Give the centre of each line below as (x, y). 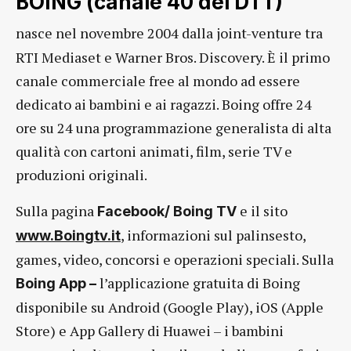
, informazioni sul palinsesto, (213, 235)
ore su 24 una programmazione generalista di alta (174, 128)
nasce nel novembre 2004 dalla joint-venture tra (169, 33)
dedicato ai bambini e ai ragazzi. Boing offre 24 (164, 105)
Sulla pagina (56, 211)
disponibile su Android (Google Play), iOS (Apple (170, 308)
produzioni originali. (81, 175)
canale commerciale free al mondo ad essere (158, 81)
